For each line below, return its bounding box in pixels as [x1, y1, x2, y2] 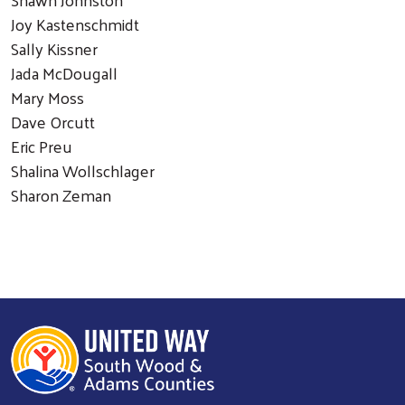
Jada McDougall [11, 57, 139, 88]
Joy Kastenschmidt [11, 8, 161, 39]
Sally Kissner [11, 33, 137, 63]
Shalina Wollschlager [11, 155, 176, 185]
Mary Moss [11, 81, 109, 112]
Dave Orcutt [11, 106, 117, 137]
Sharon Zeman [11, 179, 111, 210]
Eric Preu [11, 130, 108, 161]
